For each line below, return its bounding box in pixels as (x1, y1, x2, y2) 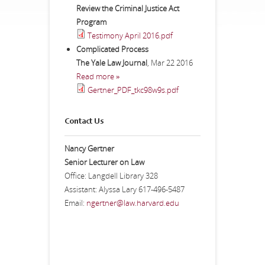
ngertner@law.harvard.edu (86, 198, 179, 208)
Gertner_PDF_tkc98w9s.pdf (88, 85, 179, 95)
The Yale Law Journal (76, 57, 147, 68)
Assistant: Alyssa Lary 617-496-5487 (64, 184, 185, 195)
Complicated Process (76, 44, 148, 54)
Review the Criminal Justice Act (76, 3, 179, 14)
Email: (64, 198, 86, 208)
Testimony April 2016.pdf (88, 30, 173, 41)
